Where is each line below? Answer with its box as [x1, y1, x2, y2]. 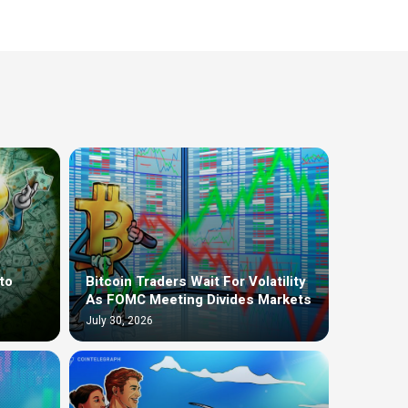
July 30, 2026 [86, 312, 153, 330]
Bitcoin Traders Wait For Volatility [86, 271, 306, 292]
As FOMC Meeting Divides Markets [86, 290, 311, 311]
